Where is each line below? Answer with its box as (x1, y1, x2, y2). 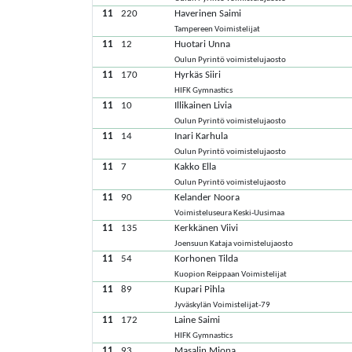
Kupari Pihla (174, 284, 225, 295)
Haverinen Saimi (174, 9, 242, 19)
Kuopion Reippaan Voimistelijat (174, 270, 288, 279)
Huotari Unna (174, 39, 231, 49)
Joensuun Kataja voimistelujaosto (174, 240, 294, 248)
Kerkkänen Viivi (174, 223, 239, 233)
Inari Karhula (174, 131, 229, 141)
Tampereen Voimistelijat (174, 25, 261, 34)
